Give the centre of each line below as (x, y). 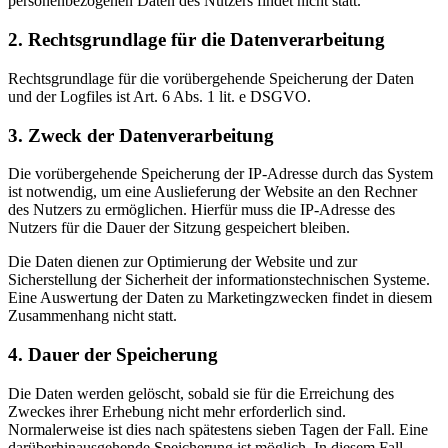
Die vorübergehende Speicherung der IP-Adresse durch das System (220, 174)
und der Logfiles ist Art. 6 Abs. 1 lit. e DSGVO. (159, 96)
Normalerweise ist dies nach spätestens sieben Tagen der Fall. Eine (218, 429)
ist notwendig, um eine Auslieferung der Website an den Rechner (212, 192)
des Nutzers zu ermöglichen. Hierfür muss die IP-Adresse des (201, 210)
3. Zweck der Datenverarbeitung (141, 135)
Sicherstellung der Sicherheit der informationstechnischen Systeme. (219, 280)
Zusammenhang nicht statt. (92, 316)
